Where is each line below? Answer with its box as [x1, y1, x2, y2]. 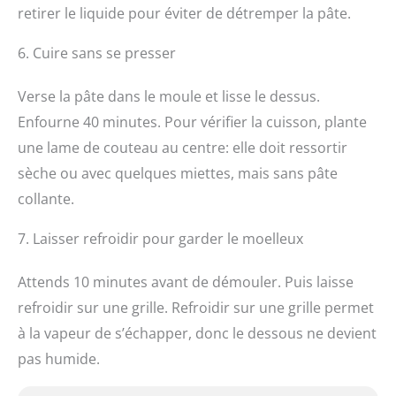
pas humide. [18, 349, 100, 369]
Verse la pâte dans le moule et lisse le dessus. [18, 87, 320, 107]
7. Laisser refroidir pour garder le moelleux [18, 229, 303, 249]
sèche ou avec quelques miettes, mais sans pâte [18, 164, 338, 184]
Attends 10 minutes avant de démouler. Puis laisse [18, 272, 354, 293]
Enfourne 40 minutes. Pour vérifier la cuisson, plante [18, 112, 367, 133]
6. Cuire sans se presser [18, 43, 176, 64]
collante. [18, 189, 74, 209]
